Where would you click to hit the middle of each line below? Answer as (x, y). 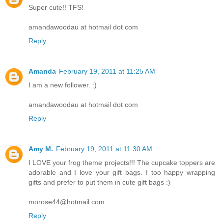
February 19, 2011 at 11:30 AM (104, 149)
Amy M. (41, 149)
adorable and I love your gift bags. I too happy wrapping (122, 172)
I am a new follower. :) (63, 85)
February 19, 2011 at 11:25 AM (107, 71)
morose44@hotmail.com (67, 202)
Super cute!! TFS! (56, 7)
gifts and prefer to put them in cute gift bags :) (99, 182)
